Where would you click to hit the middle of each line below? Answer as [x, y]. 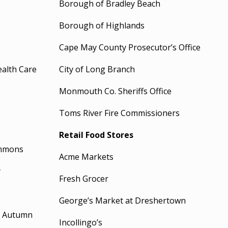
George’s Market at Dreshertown [123, 201]
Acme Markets [87, 157]
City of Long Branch [97, 69]
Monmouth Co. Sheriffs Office [116, 91]
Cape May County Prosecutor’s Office [130, 47]
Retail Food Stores [96, 135]
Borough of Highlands [102, 25]
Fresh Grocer [84, 179]
